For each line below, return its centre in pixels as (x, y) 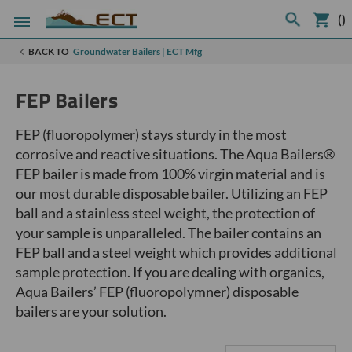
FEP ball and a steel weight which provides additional (176, 252)
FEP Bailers (67, 100)
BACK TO (49, 51)
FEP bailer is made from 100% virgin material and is (170, 174)
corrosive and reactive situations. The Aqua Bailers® (175, 154)
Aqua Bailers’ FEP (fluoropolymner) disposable (157, 291)
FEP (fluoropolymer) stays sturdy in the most (151, 134)
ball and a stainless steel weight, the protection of (165, 213)
